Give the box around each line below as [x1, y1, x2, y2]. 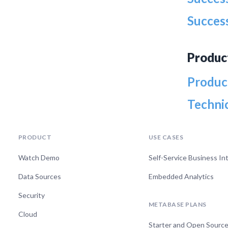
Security [18, 191, 45, 200]
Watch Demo [18, 153, 60, 162]
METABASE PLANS [148, 201, 207, 209]
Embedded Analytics [148, 172, 214, 181]
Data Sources [18, 172, 61, 181]
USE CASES [148, 133, 184, 141]
